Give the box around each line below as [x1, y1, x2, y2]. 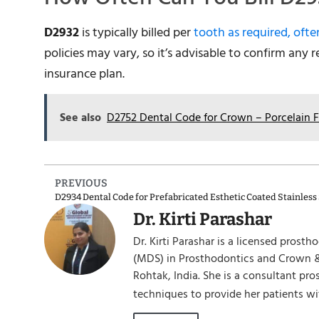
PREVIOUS [55, 177, 108, 190]
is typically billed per [79, 21, 194, 43]
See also [60, 108, 101, 127]
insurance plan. [44, 63, 125, 84]
